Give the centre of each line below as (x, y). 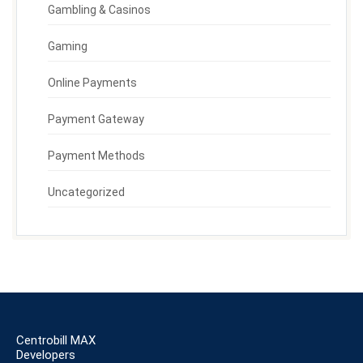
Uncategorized (87, 192)
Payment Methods (97, 156)
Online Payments (93, 83)
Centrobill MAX (56, 341)
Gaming (68, 47)
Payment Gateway (96, 120)
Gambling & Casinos (100, 10)
